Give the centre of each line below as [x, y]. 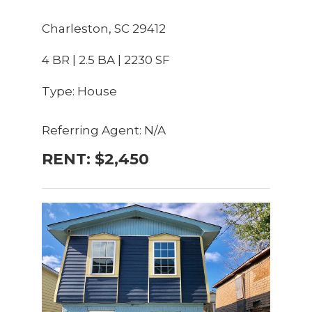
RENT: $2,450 [95, 159]
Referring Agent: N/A [103, 130]
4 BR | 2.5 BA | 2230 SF [106, 60]
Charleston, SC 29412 [103, 28]
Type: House [79, 91]
